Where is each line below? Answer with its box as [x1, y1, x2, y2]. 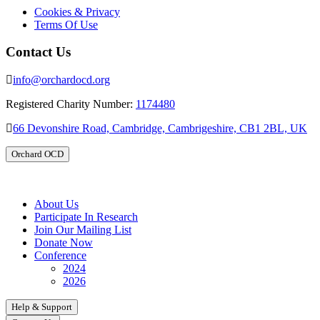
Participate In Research [34, 211, 138, 224]
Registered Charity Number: [6, 98, 136, 111]
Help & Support [11, 301, 72, 313]
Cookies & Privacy [34, 5, 120, 18]
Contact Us [6, 44, 71, 60]
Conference [34, 249, 86, 262]
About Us [34, 198, 79, 211]
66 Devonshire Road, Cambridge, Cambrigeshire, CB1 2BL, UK [13, 122, 307, 135]
